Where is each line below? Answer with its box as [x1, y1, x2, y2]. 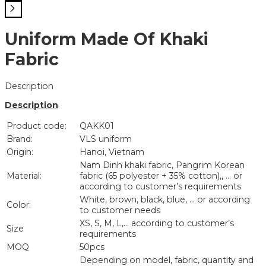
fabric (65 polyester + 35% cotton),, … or [80, 170, 242, 182]
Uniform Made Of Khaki [5, 29, 208, 50]
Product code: [7, 121, 66, 132]
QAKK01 [80, 121, 114, 132]
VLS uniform [80, 134, 132, 145]
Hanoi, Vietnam [80, 147, 144, 158]
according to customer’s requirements [80, 181, 241, 192]
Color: [7, 199, 31, 211]
